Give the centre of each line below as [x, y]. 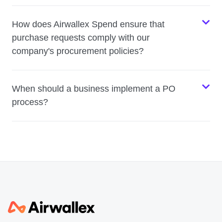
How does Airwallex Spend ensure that [88, 25]
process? [30, 102]
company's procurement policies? [78, 51]
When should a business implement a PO [94, 89]
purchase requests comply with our [81, 38]
